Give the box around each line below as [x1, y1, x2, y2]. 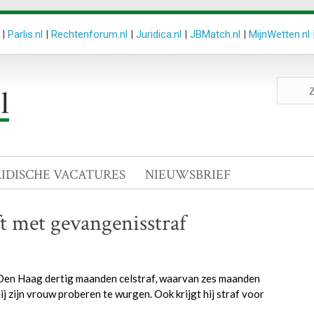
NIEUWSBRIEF [145, 166, 231, 184]
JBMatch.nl [190, 28, 240, 41]
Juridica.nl [136, 28, 182, 41]
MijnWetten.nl [249, 28, 310, 41]
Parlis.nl [8, 28, 43, 41]
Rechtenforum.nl [51, 28, 128, 41]
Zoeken [275, 77, 310, 90]
